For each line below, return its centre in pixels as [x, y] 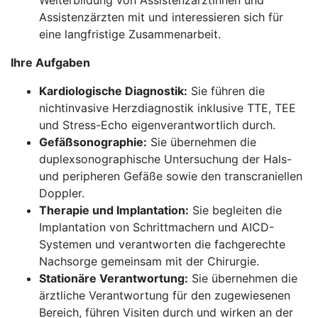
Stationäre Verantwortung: [114, 278]
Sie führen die [226, 91]
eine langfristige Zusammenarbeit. [130, 34]
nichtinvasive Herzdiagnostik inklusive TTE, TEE [168, 108]
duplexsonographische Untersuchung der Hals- [165, 159]
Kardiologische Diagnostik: [113, 91]
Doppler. [62, 193]
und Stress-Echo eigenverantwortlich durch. [157, 125]
